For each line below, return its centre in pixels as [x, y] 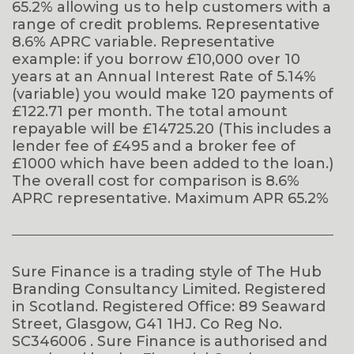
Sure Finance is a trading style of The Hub [167, 272]
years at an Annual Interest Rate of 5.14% [164, 77]
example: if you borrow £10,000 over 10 [156, 59]
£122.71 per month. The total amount [150, 111]
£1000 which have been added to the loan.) [173, 164]
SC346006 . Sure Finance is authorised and [169, 341]
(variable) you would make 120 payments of [173, 94]
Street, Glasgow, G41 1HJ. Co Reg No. [147, 324]
